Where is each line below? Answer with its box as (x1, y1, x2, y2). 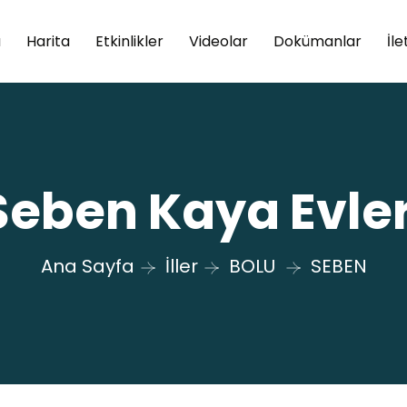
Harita (25, 30, 70, 52)
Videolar (188, 30, 248, 52)
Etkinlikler (94, 30, 164, 52)
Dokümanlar (273, 30, 362, 52)
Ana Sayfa (40, 253, 134, 279)
